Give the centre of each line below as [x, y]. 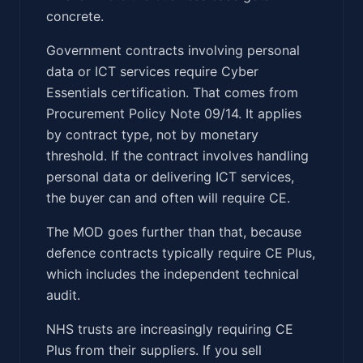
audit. [63, 295]
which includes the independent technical [173, 273]
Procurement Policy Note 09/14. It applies [174, 113]
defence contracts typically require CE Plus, [181, 252]
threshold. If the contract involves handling [177, 155]
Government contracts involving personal [173, 50]
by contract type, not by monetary [152, 134]
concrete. [75, 16]
